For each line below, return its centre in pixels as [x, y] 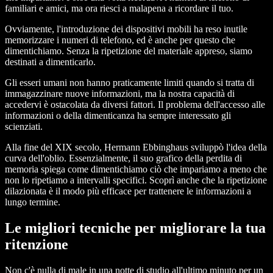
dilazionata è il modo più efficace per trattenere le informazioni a [128, 191]
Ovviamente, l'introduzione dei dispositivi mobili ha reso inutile [126, 29]
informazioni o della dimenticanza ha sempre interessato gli [118, 115]
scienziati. [24, 126]
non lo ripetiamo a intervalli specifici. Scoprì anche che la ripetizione [136, 180]
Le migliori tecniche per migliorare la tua [135, 228]
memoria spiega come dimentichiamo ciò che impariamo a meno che [136, 169]
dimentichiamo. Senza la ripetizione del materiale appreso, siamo [129, 51]
